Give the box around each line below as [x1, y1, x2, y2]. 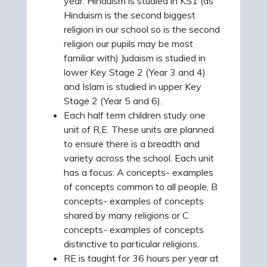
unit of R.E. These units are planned [64, 123, 214, 135]
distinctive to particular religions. [64, 238, 199, 250]
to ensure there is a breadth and [64, 138, 200, 150]
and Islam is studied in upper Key [64, 80, 201, 92]
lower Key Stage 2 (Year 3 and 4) [64, 66, 206, 78]
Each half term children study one [64, 109, 206, 121]
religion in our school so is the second [64, 23, 220, 35]
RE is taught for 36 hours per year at [64, 252, 219, 264]
